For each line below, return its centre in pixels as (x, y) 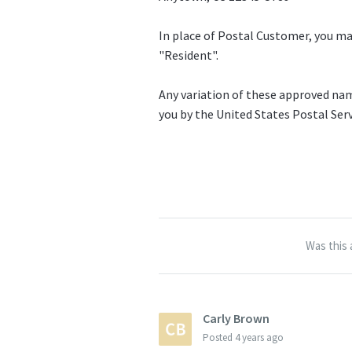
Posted (219, 338)
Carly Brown (236, 319)
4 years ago (259, 338)
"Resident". (189, 55)
